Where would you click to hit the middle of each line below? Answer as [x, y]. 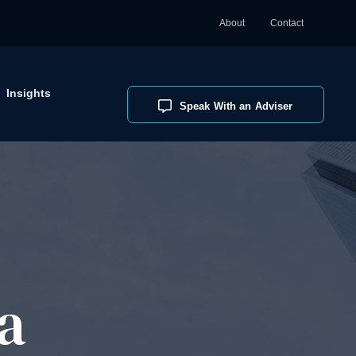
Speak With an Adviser [236, 106]
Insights [28, 93]
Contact [286, 23]
